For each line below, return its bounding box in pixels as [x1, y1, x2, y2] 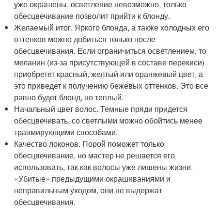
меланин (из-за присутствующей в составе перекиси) [14, 57, 205, 68]
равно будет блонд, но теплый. [14, 92, 124, 103]
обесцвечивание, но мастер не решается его [14, 150, 175, 161]
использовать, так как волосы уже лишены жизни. [14, 161, 193, 172]
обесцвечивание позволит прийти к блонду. [14, 10, 170, 21]
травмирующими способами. [14, 126, 118, 138]
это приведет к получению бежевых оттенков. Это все [14, 80, 209, 91]
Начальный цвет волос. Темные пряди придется [14, 103, 188, 114]
